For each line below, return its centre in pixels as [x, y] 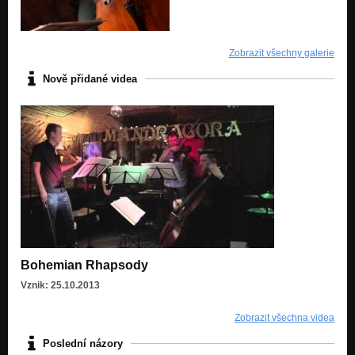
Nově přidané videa [90, 78]
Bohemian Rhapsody [84, 265]
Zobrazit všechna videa [284, 318]
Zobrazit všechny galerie [282, 53]
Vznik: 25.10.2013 [60, 286]
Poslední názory [83, 343]
